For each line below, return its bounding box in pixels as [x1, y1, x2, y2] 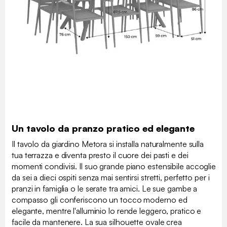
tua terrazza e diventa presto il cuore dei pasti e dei [12, 150, 188, 161]
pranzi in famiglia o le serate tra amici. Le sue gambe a [12, 183, 198, 194]
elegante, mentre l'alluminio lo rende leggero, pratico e [12, 206, 202, 216]
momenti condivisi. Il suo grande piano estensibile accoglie [12, 161, 216, 172]
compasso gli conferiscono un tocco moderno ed [12, 195, 187, 205]
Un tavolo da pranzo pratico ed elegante [12, 123, 195, 134]
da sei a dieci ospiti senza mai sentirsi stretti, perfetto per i [12, 172, 210, 183]
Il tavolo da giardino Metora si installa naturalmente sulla [12, 139, 204, 149]
